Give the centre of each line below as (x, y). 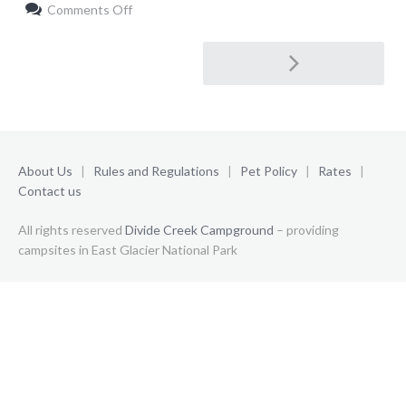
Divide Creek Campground (199, 229)
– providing (306, 229)
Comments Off (90, 10)
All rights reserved (72, 229)
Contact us (50, 191)
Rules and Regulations (158, 171)
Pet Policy (269, 171)
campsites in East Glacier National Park (128, 249)
